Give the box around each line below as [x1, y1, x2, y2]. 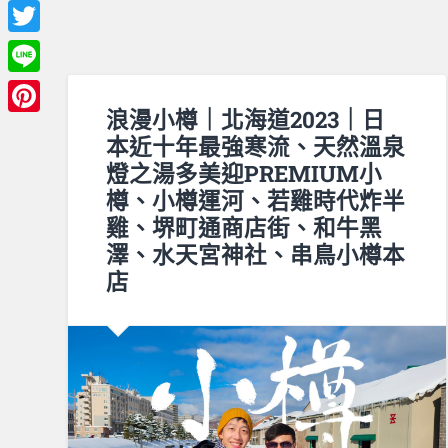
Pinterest [8, 117, 80, 138]
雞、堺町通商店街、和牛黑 [106, 211, 383, 242]
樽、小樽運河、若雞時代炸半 [106, 184, 406, 215]
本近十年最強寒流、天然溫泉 [106, 130, 406, 161]
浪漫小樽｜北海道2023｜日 [106, 103, 386, 134]
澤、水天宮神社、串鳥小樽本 [106, 238, 406, 269]
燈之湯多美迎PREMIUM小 [106, 157, 383, 188]
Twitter [8, 37, 64, 58]
